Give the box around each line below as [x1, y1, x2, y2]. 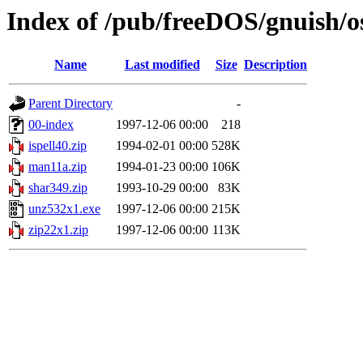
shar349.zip [28, 181, 88, 195]
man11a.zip [28, 160, 87, 174]
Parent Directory [28, 96, 113, 111]
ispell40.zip [28, 139, 87, 153]
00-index [28, 117, 74, 132]
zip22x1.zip [28, 223, 88, 237]
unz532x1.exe [28, 202, 100, 216]
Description [244, 58, 307, 72]
